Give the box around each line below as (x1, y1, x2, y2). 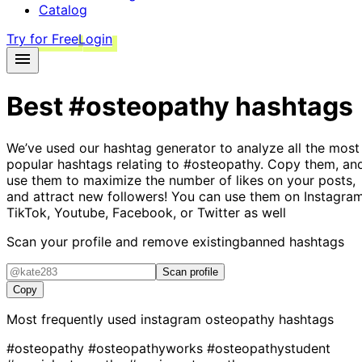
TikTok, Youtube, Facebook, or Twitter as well (6, 204, 286, 221)
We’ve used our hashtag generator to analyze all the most (6, 139, 360, 156)
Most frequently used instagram (6, 310, 205, 327)
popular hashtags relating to (6, 155, 183, 172)
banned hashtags (240, 233, 344, 250)
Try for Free (6, 31, 78, 47)
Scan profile (162, 265, 218, 278)
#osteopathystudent (207, 339, 330, 356)
